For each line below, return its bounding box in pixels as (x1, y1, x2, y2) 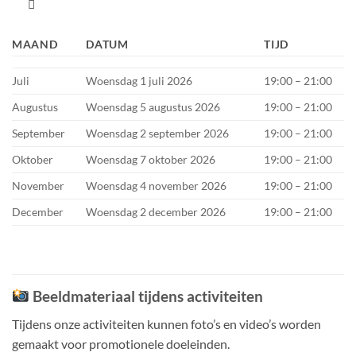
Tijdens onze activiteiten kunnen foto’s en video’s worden (12, 316, 321, 332)
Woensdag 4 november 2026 (86, 178, 227, 192)
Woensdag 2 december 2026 (86, 204, 226, 219)
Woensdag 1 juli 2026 (86, 73, 193, 87)
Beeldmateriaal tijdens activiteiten (32, 287, 263, 306)
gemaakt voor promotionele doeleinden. (12, 336, 230, 352)
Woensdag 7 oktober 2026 (86, 152, 216, 166)
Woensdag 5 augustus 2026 (86, 99, 221, 114)
